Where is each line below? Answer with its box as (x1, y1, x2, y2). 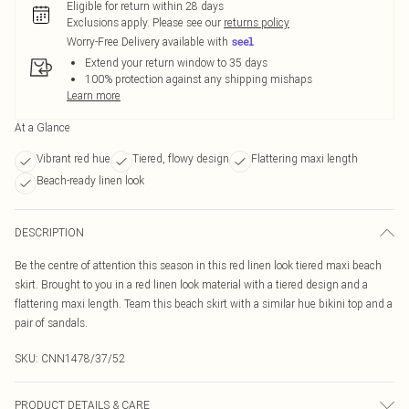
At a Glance (15, 121, 70, 134)
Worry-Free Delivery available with (67, 35, 228, 49)
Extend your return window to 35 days (85, 56, 267, 69)
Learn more (67, 89, 121, 102)
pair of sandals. (15, 316, 88, 330)
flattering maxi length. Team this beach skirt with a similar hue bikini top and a (15, 297, 393, 310)
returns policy (224, 16, 289, 29)
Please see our (152, 16, 221, 29)
